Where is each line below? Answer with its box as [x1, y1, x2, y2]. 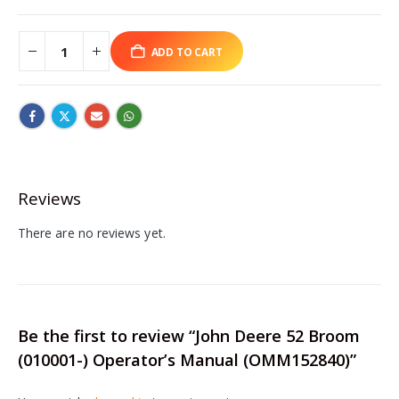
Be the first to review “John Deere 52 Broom [18, 325, 360, 347]
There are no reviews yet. [18, 224, 166, 241]
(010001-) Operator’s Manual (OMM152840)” [18, 349, 356, 371]
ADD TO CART [151, 44, 223, 59]
